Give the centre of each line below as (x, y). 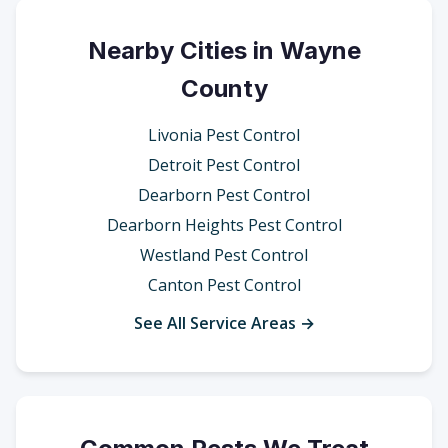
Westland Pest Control (224, 255)
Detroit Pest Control (224, 165)
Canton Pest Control (224, 285)
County (224, 88)
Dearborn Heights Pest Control (224, 225)
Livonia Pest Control (224, 135)
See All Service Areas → (224, 323)
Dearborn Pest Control (224, 195)
